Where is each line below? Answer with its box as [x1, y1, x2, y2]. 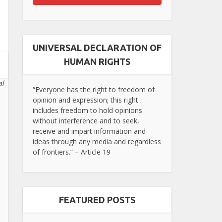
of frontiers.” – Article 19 [33, 147, 111, 157]
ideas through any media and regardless [33, 136, 161, 146]
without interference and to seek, [33, 115, 139, 125]
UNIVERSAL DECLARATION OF [33, 42, 162, 53]
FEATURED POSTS [59, 194, 135, 205]
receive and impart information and [33, 126, 146, 136]
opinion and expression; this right [33, 95, 138, 105]
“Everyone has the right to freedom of [33, 84, 155, 94]
